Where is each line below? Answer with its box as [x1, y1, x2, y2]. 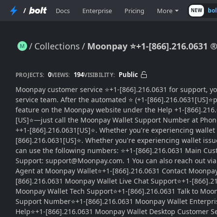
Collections [34, 40, 80, 52]
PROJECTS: [15, 71, 45, 78]
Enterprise [82, 6, 112, 15]
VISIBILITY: [84, 71, 115, 78]
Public [119, 70, 138, 79]
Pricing [124, 6, 144, 15]
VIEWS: [51, 71, 70, 78]
